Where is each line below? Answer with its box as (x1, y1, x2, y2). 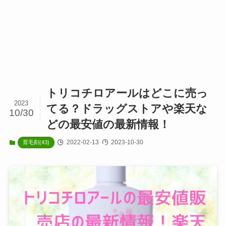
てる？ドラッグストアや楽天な (46, 102, 208, 116)
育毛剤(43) (23, 139, 50, 145)
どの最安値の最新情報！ (46, 118, 171, 131)
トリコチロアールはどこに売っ (46, 87, 208, 100)
